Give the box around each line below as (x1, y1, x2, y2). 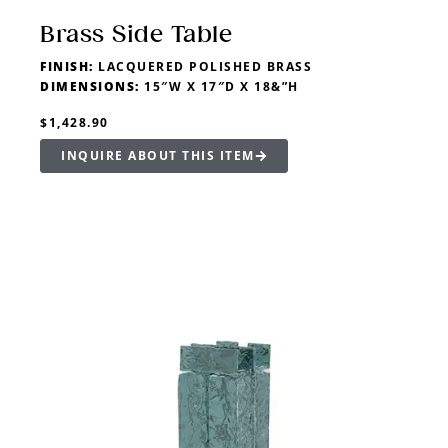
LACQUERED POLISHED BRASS (93, 58, 312, 76)
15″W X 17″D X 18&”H (139, 78, 299, 96)
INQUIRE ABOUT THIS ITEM (61, 147, 255, 165)
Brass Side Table (40, 21, 232, 48)
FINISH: (40, 58, 94, 76)
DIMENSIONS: (40, 78, 140, 96)
